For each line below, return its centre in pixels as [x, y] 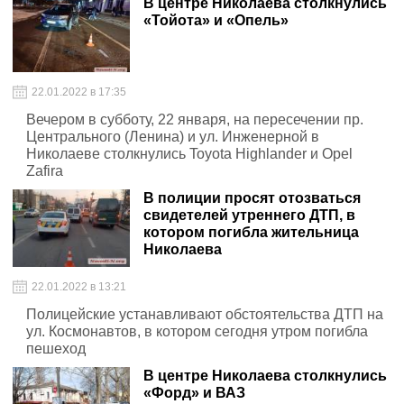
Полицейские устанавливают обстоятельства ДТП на [205, 314]
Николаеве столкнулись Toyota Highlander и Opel [189, 154]
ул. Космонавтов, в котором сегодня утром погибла [197, 331]
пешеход [56, 349]
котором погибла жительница [251, 232]
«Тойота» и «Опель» [216, 20]
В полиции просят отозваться [252, 198]
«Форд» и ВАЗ [194, 393]
